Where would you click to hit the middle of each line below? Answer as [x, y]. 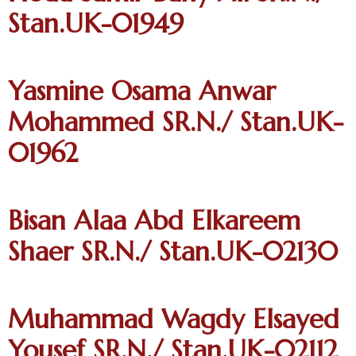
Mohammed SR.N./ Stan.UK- [176, 122]
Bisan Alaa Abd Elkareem [154, 221]
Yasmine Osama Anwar [142, 91]
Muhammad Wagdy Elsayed [174, 319]
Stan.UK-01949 [96, 23]
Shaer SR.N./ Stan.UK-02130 [173, 252]
